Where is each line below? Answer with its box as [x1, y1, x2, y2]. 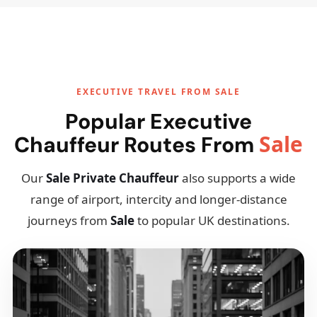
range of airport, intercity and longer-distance [30, 191, 287, 207]
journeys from [27, 212, 110, 229]
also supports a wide [179, 170, 296, 186]
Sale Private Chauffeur [46, 170, 179, 186]
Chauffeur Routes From [14, 131, 259, 158]
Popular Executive [65, 108, 252, 135]
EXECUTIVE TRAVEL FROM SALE [76, 86, 241, 98]
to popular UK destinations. [134, 212, 290, 229]
